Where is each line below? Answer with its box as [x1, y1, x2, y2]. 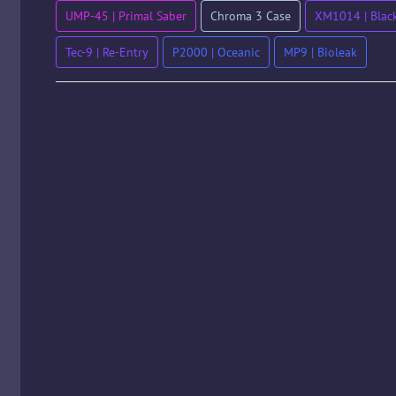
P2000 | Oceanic [171, 44, 260, 60]
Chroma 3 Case [209, 8, 291, 24]
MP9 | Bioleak [283, 44, 357, 60]
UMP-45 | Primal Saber [65, 8, 187, 24]
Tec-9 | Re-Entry [65, 44, 148, 60]
